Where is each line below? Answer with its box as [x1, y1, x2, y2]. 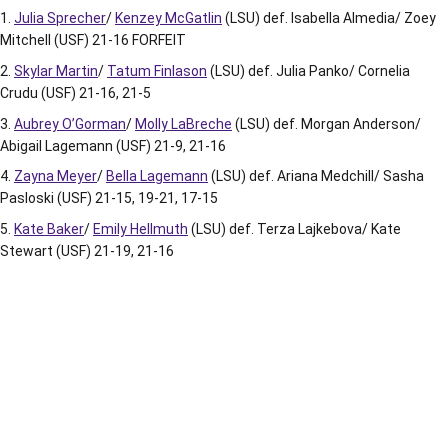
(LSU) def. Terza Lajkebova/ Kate [188, 221, 401, 237]
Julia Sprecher [14, 10, 106, 26]
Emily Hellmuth [93, 221, 188, 237]
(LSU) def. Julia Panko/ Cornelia [207, 62, 410, 79]
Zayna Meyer [14, 168, 97, 185]
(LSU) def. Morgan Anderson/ [232, 115, 421, 132]
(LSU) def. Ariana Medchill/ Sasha [208, 168, 424, 185]
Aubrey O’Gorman [14, 115, 126, 132]
